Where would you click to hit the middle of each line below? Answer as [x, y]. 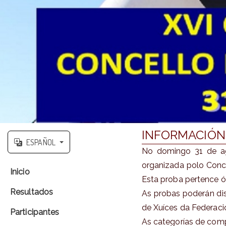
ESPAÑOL [41, 142]
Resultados [32, 192]
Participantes [35, 212]
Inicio [20, 172]
